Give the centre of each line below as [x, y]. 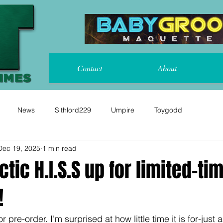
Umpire [123, 110]
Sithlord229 [73, 110]
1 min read [59, 148]
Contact [89, 68]
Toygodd [168, 110]
